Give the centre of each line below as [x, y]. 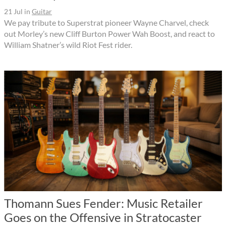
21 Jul [13, 11]
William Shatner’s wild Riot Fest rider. [68, 44]
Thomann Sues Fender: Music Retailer [103, 203]
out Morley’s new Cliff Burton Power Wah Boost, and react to [109, 33]
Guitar [42, 11]
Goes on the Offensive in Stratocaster [103, 217]
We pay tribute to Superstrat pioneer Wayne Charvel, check [106, 22]
